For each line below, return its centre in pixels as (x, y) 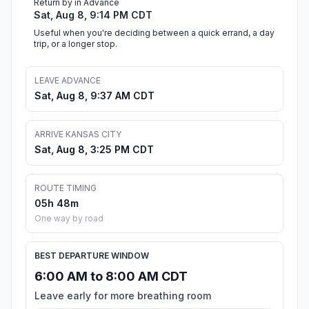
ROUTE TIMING (66, 188)
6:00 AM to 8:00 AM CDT (111, 277)
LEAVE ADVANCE (68, 81)
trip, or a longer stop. (76, 44)
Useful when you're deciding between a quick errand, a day (154, 33)
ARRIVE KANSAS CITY (78, 134)
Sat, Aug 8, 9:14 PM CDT (93, 15)
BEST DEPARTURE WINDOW (92, 256)
